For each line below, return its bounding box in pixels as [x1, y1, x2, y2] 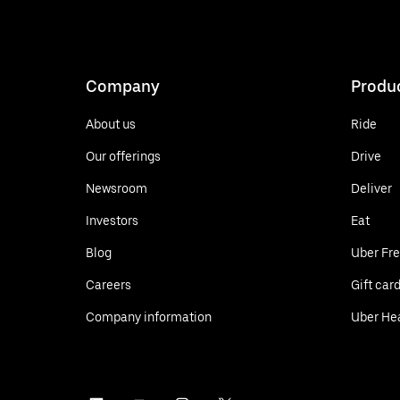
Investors [86, 212, 138, 228]
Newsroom [86, 180, 147, 196]
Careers [86, 277, 131, 292]
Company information [86, 309, 212, 324]
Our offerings [86, 148, 161, 163]
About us [86, 116, 136, 131]
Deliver [351, 180, 392, 196]
